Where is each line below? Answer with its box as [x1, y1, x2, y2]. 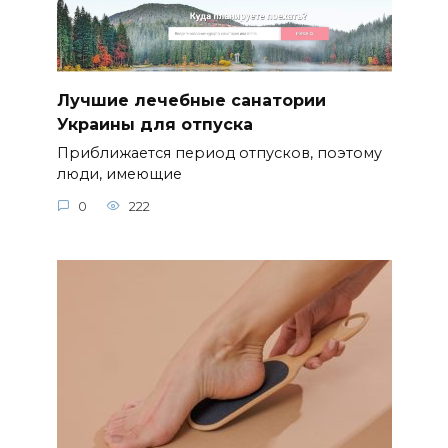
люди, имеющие [56, 165, 182, 184]
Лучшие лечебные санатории [56, 90, 326, 110]
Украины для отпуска [56, 114, 253, 134]
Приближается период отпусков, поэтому [56, 144, 382, 163]
